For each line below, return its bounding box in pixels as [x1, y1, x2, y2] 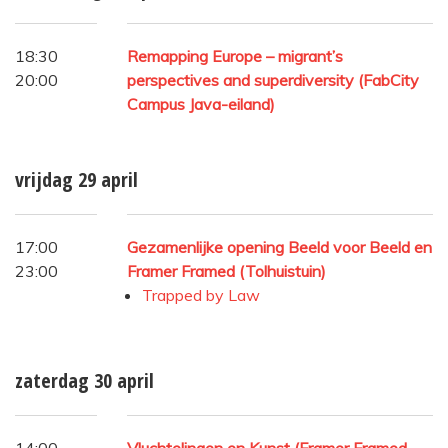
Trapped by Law [142, 284, 260, 305]
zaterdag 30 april [15, 366, 154, 394]
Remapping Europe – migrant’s [127, 45, 343, 66]
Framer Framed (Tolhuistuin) [127, 260, 326, 281]
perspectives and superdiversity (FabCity [127, 69, 419, 90]
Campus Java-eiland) [127, 93, 275, 114]
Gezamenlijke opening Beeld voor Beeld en [127, 236, 432, 257]
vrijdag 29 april [15, 165, 138, 193]
